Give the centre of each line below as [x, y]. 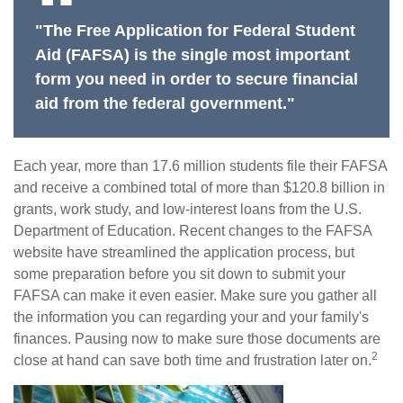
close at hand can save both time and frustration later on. [193, 361]
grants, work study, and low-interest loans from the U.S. [188, 210]
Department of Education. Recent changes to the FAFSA [193, 231]
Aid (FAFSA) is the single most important [193, 55]
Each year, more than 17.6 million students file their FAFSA [200, 166]
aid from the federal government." [165, 104]
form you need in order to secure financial [197, 80]
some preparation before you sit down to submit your [179, 274]
